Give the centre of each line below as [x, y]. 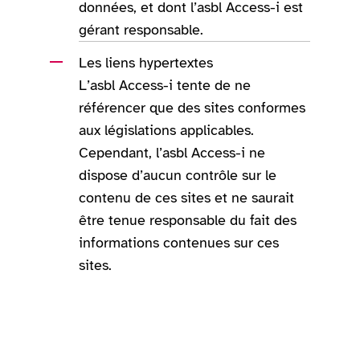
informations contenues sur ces [179, 243]
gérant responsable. [141, 30]
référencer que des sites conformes [192, 108]
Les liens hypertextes [146, 63]
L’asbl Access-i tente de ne [165, 86]
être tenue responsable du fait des [188, 221]
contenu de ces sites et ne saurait [187, 198]
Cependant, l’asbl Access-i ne [172, 153]
